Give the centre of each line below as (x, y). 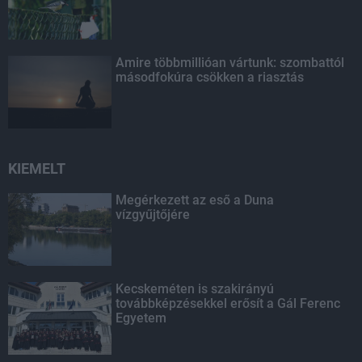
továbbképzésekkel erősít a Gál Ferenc (228, 303)
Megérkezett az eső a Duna (195, 200)
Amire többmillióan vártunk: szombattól (230, 62)
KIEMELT (37, 168)
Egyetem (141, 318)
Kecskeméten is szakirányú (195, 288)
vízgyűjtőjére (153, 214)
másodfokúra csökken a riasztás (210, 77)
